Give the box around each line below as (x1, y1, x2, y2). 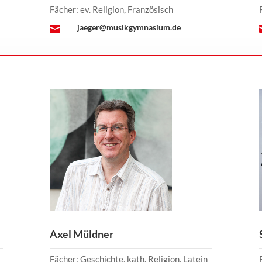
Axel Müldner (49, 227, 113, 241)
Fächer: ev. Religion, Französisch (49, 4, 173, 15)
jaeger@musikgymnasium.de (77, 22, 181, 32)
